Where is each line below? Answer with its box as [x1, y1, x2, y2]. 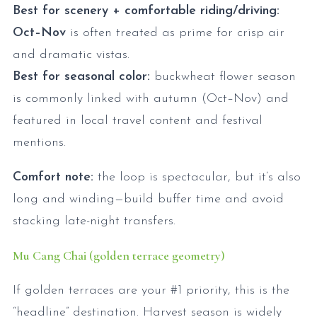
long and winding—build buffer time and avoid [13, 192, 284, 206]
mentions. [13, 135, 66, 149]
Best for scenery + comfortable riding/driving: [13, 4, 279, 18]
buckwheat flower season [150, 69, 296, 83]
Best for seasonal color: [13, 69, 150, 83]
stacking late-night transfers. [13, 214, 175, 228]
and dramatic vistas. [13, 47, 134, 62]
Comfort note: [13, 170, 93, 184]
